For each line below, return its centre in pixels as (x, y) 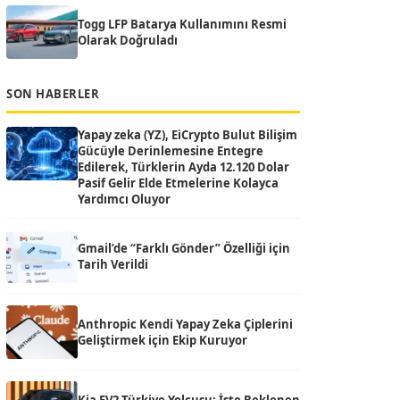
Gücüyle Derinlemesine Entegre (171, 151)
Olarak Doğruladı (128, 40)
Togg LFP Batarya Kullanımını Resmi (182, 24)
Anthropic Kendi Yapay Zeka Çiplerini (185, 324)
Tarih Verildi (113, 264)
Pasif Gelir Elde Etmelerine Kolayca (178, 183)
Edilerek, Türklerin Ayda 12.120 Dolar (183, 167)
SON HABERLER (53, 94)
